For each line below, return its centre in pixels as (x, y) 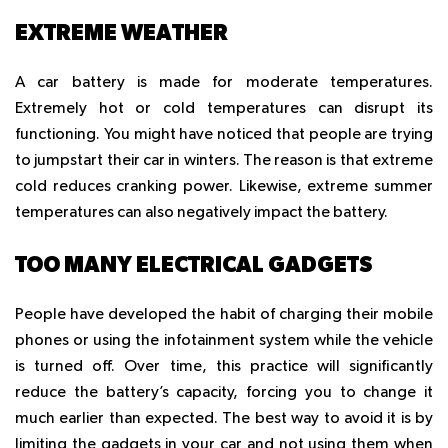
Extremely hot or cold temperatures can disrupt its (224, 109)
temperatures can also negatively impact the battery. (201, 213)
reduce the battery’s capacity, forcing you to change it (224, 393)
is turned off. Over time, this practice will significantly (224, 367)
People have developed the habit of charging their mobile (224, 315)
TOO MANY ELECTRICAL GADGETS (193, 264)
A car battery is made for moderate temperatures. (224, 83)
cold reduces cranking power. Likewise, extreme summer (224, 187)
